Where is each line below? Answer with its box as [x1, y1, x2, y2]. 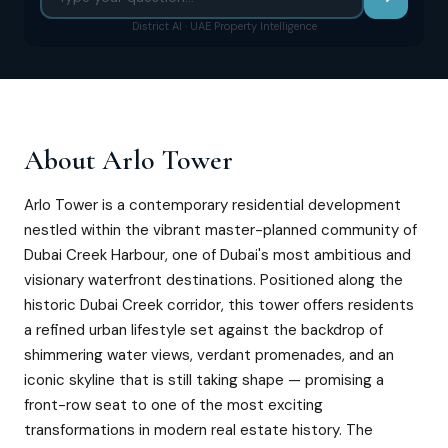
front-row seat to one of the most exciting [24, 395, 323, 415]
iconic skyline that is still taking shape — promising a [24, 370, 384, 390]
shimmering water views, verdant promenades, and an [24, 345, 394, 365]
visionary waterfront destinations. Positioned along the [24, 270, 403, 290]
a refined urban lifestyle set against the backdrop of [24, 320, 383, 340]
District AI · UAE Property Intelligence [131, 19, 317, 33]
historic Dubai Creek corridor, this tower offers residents [24, 295, 414, 315]
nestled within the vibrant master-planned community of [24, 220, 417, 240]
